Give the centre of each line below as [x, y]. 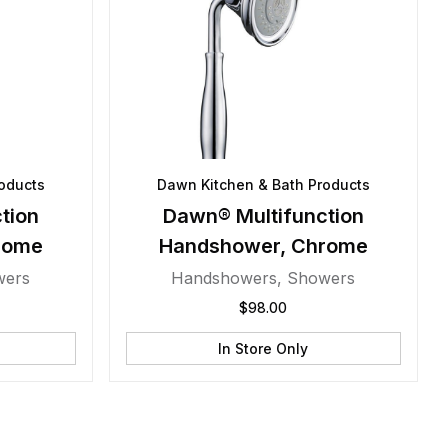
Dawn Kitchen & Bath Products [263, 184]
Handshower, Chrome [263, 246]
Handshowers [224, 278]
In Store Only [263, 348]
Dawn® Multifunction [263, 216]
